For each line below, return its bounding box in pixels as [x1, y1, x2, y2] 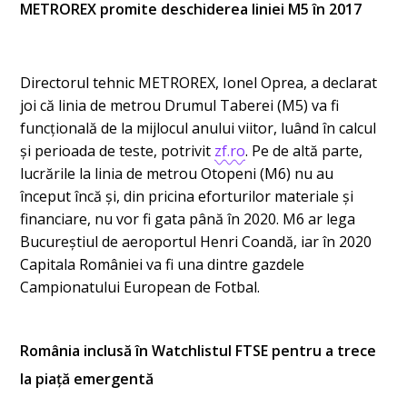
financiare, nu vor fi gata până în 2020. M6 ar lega [20, 208, 356, 229]
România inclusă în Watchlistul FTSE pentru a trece [20, 340, 377, 361]
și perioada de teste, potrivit [20, 140, 215, 161]
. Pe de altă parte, [245, 140, 363, 161]
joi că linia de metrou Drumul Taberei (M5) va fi [20, 94, 340, 115]
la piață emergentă [20, 368, 154, 389]
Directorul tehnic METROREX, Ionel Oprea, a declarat [20, 72, 378, 93]
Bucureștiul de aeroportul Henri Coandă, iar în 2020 [20, 231, 372, 252]
